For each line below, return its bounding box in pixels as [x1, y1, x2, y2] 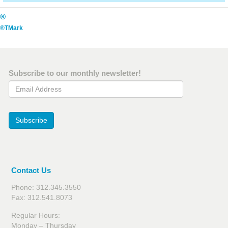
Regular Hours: [11, 211, 60, 220]
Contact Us [11, 166, 51, 175]
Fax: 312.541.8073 [11, 193, 72, 202]
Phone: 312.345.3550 [11, 183, 81, 192]
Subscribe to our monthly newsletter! [9, 69, 141, 78]
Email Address [8, 81, 58, 90]
